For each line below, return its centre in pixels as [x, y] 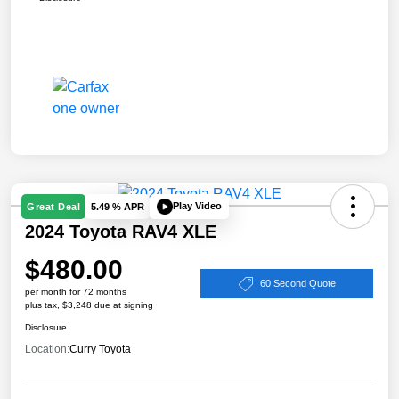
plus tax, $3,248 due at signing [89, 305]
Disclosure [46, 327]
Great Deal [53, 206]
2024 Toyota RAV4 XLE [121, 231]
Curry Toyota [100, 349]
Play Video [197, 206]
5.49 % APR [118, 206]
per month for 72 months [76, 291]
